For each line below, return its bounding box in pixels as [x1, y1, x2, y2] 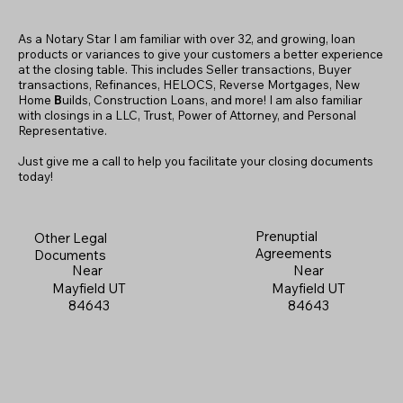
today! [18, 168, 54, 184]
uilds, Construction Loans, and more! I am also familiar [62, 92, 363, 107]
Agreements [255, 244, 332, 262]
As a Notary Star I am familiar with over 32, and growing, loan [18, 31, 356, 46]
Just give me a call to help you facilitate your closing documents [18, 153, 374, 168]
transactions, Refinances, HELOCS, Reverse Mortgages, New [18, 76, 361, 92]
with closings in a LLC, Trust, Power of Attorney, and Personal [18, 107, 357, 122]
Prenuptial [255, 227, 318, 245]
